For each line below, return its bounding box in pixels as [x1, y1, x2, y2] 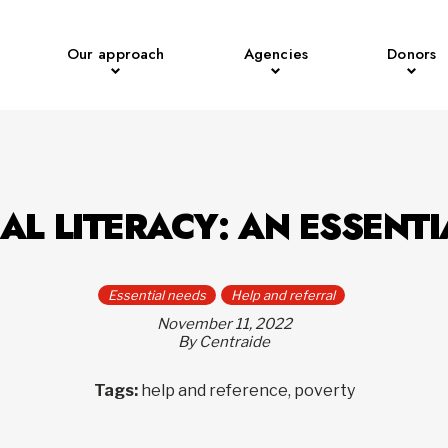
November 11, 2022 [156, 315, 292, 333]
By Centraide [178, 333, 270, 351]
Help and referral [231, 287, 335, 303]
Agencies [243, 43, 308, 65]
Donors [387, 43, 437, 65]
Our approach [66, 43, 165, 65]
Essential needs [108, 287, 206, 303]
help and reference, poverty [140, 381, 355, 400]
